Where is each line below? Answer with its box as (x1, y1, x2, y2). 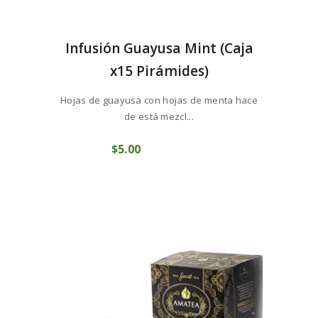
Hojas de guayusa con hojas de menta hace (60, 93, 258, 106)
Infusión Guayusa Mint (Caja (65, 38, 253, 57)
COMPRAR (150, 143, 200, 157)
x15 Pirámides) (109, 61, 209, 80)
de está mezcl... (124, 109, 194, 123)
